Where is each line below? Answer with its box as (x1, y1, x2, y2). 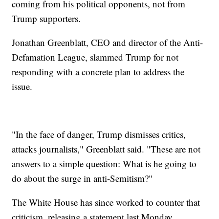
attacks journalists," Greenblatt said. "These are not (12, 143, 201, 155)
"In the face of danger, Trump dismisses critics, (12, 128, 186, 141)
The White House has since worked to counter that (12, 196, 200, 209)
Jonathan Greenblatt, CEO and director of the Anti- (12, 36, 203, 49)
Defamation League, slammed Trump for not (12, 51, 179, 64)
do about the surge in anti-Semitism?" (12, 172, 153, 185)
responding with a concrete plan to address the (12, 66, 185, 78)
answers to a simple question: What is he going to (12, 157, 197, 170)
